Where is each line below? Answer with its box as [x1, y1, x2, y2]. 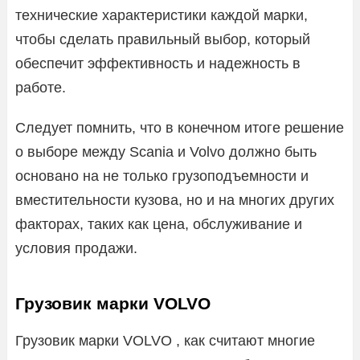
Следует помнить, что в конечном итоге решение [15, 119, 344, 136]
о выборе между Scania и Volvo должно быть [15, 143, 317, 160]
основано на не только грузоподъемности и [15, 167, 309, 184]
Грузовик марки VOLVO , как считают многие [15, 332, 315, 349]
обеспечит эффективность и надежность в [15, 55, 301, 72]
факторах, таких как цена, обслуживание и [15, 215, 302, 232]
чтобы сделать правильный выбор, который [15, 31, 310, 47]
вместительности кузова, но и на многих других [15, 191, 334, 208]
